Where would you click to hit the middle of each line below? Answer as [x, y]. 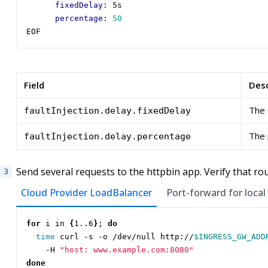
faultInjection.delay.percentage [107, 137]
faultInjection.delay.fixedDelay [107, 111]
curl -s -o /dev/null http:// [124, 237]
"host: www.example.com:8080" [127, 250]
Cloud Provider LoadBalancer [86, 193]
